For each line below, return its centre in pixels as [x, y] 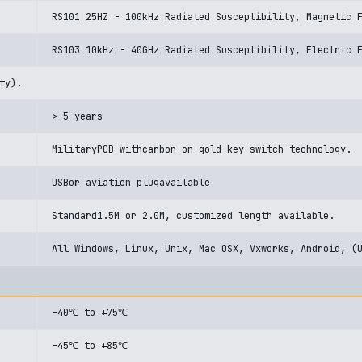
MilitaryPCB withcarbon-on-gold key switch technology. [202, 149]
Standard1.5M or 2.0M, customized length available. [193, 216]
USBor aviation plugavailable [131, 183]
